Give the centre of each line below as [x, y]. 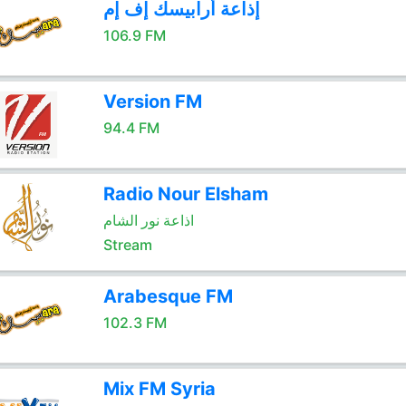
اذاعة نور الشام [148, 220]
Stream [127, 245]
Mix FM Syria [159, 389]
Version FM [152, 101]
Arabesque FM [168, 296]
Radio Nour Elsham [185, 194]
